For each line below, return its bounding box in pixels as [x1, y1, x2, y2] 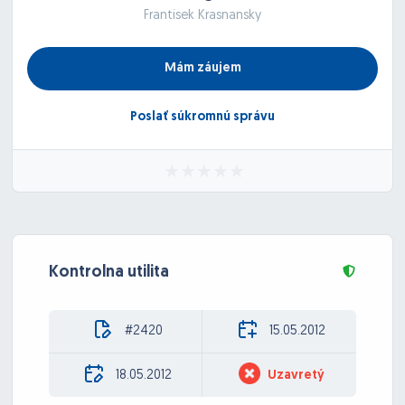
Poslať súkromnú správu [130, 110, 275, 125]
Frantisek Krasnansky [144, 9, 261, 24]
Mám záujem [164, 61, 241, 76]
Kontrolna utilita [49, 264, 169, 282]
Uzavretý [267, 368, 325, 382]
